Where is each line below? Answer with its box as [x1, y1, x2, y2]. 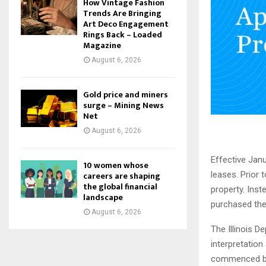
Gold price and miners [83, 88, 168, 102]
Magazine [83, 39, 121, 52]
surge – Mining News [83, 99, 164, 112]
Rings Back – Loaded [83, 28, 162, 42]
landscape [83, 191, 123, 204]
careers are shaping [83, 169, 160, 183]
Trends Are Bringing [83, 7, 161, 20]
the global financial [83, 180, 157, 194]
